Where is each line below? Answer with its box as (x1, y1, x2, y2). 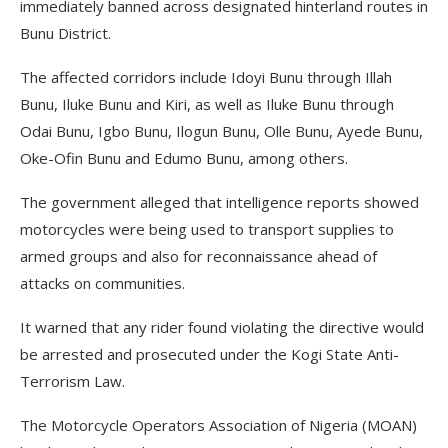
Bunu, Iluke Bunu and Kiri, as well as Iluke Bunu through (20, 94, 394, 114)
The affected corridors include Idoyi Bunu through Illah (20, 67, 392, 87)
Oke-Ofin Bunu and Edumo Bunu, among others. (20, 148, 348, 168)
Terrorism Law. (20, 371, 125, 391)
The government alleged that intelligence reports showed (20, 192, 419, 212)
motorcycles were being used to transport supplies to (20, 219, 394, 239)
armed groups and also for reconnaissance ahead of (20, 246, 377, 266)
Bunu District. (20, 23, 111, 43)
